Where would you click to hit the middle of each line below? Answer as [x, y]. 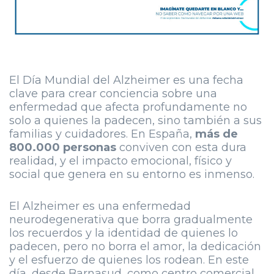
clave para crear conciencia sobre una [113, 94]
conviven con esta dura [181, 148]
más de [217, 134]
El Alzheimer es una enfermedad [100, 206]
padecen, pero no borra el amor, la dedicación [135, 247]
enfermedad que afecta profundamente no [128, 107]
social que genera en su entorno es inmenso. [132, 175]
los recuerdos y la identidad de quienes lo [124, 233]
